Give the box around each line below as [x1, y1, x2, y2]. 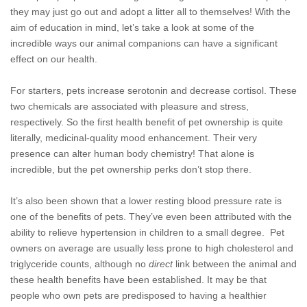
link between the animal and [173, 258, 297, 269]
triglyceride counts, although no [10, 258, 149, 269]
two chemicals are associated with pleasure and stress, [10, 101, 249, 112]
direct [149, 258, 173, 269]
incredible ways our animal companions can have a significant [10, 38, 278, 49]
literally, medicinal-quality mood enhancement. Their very [10, 132, 257, 143]
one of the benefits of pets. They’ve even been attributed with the [10, 211, 292, 222]
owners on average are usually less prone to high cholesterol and [10, 243, 293, 254]
